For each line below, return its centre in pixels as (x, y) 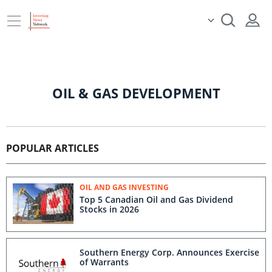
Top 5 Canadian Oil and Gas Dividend (156, 199)
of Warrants (104, 262)
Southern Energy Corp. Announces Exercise (169, 252)
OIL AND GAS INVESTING (124, 187)
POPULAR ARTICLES (53, 148)
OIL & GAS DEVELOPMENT (136, 93)
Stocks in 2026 (109, 209)
